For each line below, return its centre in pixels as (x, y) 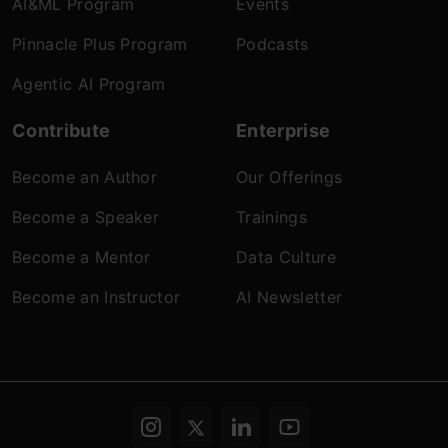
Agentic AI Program (89, 83)
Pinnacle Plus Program (100, 43)
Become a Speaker (86, 216)
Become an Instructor (96, 296)
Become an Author (85, 176)
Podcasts (272, 43)
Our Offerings (289, 176)
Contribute (61, 130)
